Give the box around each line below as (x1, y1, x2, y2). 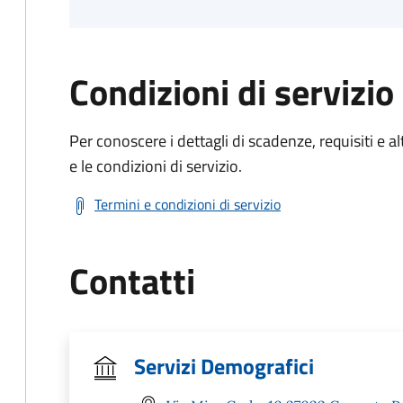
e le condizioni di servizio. (69, 154, 242, 178)
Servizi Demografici (134, 350, 314, 382)
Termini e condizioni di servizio (94, 193, 281, 215)
